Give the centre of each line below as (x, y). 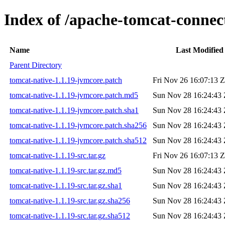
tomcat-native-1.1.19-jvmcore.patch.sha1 (74, 110)
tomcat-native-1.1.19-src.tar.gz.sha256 (70, 200)
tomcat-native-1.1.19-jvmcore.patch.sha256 (78, 125)
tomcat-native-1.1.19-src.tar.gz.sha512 (70, 215)
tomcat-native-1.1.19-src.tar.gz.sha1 (66, 185)
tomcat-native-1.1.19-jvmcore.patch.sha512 (78, 140)
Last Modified (200, 50)
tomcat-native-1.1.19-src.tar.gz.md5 (66, 170)
